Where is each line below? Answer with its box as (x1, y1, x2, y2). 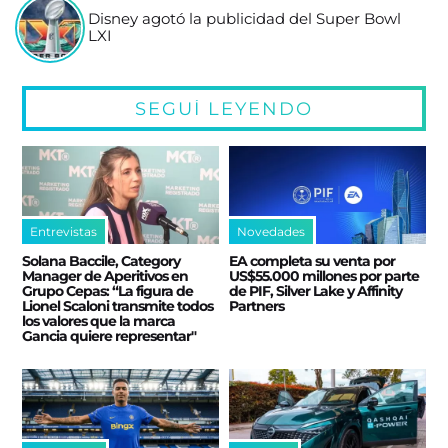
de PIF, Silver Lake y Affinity (229, 282, 402, 301)
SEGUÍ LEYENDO (135, 97, 313, 119)
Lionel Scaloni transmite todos (22, 297, 214, 316)
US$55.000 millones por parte (229, 267, 419, 286)
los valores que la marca (22, 312, 176, 331)
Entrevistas (30, 224, 98, 240)
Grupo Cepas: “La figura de (22, 282, 194, 301)
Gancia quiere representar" (22, 327, 197, 346)
